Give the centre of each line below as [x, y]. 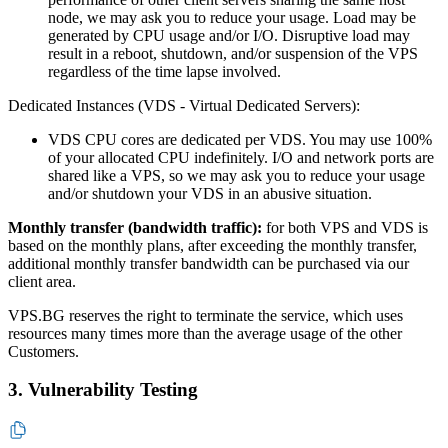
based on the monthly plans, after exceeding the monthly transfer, [212, 245]
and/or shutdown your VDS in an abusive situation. [210, 193]
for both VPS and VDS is [345, 227]
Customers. [43, 351]
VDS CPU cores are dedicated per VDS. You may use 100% [240, 139]
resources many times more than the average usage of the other [205, 333]
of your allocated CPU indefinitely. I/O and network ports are [241, 157]
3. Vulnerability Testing [103, 390]
